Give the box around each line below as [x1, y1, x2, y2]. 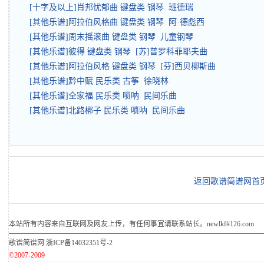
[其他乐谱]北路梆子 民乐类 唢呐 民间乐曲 [29, 106, 185, 115]
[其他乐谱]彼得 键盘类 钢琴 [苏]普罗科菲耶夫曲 [29, 47, 207, 57]
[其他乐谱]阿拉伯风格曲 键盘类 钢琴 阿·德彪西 [29, 18, 204, 27]
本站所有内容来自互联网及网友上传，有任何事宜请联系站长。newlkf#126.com [9, 220, 254, 229]
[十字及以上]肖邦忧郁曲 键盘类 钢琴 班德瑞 [29, 3, 193, 12]
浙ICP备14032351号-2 [46, 239, 113, 247]
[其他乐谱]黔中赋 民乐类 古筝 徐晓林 [29, 77, 169, 86]
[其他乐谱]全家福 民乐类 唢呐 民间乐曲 [29, 91, 177, 101]
